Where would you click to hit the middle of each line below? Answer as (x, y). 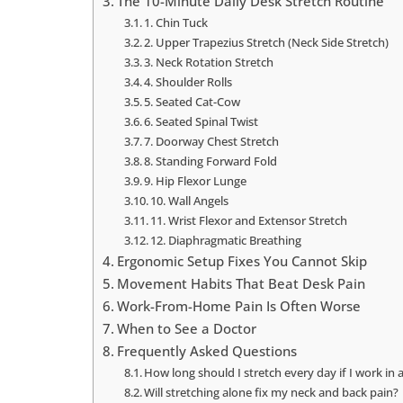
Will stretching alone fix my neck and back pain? (272, 393)
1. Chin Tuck (176, 23)
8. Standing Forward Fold (211, 161)
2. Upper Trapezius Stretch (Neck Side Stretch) (267, 43)
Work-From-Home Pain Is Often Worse (238, 306)
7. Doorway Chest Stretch (212, 142)
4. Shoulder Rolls (188, 82)
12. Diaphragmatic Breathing (226, 241)
